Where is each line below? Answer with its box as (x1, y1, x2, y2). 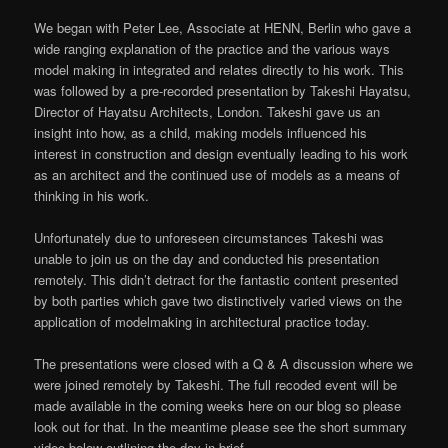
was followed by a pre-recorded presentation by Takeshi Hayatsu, (34, 80, 412, 100)
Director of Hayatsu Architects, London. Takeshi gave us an (34, 101, 381, 121)
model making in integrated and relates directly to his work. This (34, 59, 405, 79)
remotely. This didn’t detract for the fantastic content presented (34, 270, 399, 290)
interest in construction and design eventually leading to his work (34, 143, 409, 163)
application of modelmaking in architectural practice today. (34, 312, 371, 332)
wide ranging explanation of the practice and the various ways (34, 38, 391, 58)
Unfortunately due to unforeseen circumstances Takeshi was (34, 228, 385, 248)
